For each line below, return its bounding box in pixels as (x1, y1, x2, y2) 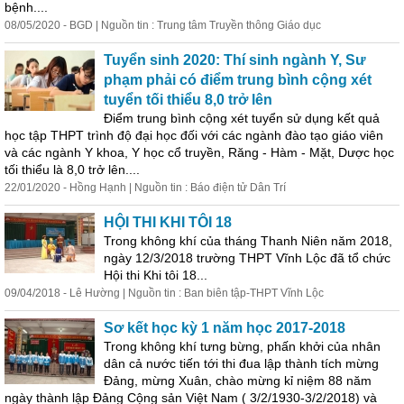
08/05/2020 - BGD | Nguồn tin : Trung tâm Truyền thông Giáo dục (5, 19, 321, 32)
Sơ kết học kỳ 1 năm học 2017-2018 (104, 320, 345, 335)
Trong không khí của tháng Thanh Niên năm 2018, (104, 234, 392, 248)
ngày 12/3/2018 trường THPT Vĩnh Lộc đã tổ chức (104, 251, 390, 265)
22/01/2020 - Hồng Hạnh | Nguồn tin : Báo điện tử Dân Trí (5, 181, 286, 194)
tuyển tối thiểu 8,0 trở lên (104, 92, 272, 107)
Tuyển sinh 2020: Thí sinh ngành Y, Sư (104, 52, 366, 68)
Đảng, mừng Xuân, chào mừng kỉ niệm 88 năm (104, 373, 372, 388)
